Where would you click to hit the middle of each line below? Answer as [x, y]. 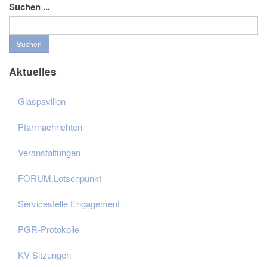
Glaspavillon [42, 101]
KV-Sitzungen [44, 255]
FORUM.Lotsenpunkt [60, 178]
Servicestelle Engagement [69, 204]
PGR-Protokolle [49, 229]
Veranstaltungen [49, 153]
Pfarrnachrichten [50, 127]
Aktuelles [33, 71]
